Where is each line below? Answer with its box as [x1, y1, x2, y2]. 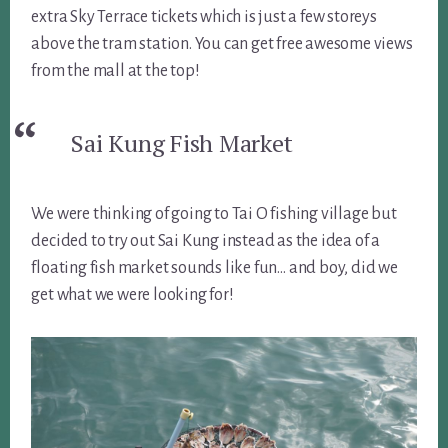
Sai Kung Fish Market [71, 127, 293, 160]
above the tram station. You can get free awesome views [31, 35, 413, 54]
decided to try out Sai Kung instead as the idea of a [31, 232, 380, 251]
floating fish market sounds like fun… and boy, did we [31, 259, 398, 278]
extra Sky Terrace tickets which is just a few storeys [31, 8, 377, 27]
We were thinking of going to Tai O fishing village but [31, 205, 397, 224]
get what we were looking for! [31, 286, 234, 305]
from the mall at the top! [31, 62, 200, 81]
